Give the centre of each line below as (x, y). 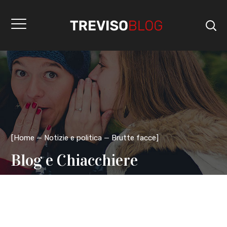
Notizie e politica (73, 138)
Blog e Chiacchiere (75, 160)
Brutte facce (134, 138)
